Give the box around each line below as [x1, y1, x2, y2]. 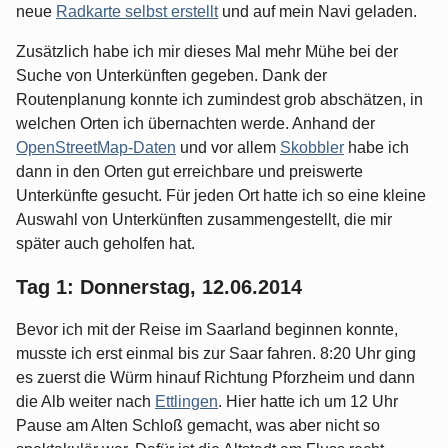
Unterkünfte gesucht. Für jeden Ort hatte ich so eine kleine [16, 187, 426, 205]
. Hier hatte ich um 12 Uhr [218, 393, 398, 411]
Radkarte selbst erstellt [56, 3, 218, 21]
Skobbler [280, 139, 344, 157]
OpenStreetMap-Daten [16, 139, 176, 157]
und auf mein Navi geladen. [218, 3, 417, 21]
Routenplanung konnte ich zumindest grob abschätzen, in [16, 91, 423, 109]
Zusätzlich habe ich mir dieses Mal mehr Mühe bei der [16, 43, 398, 61]
